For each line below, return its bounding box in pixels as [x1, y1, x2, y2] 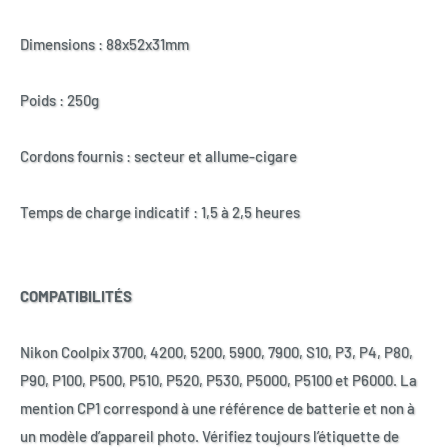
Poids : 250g [20, 90, 99, 109]
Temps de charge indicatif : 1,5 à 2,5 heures [20, 202, 300, 221]
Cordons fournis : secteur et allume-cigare [20, 146, 297, 165]
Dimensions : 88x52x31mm [20, 34, 189, 53]
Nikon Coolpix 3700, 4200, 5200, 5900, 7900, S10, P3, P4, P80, [20, 342, 413, 361]
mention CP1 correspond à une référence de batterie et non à [20, 398, 415, 417]
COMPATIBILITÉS [20, 286, 132, 305]
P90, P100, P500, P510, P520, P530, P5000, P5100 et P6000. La [20, 370, 417, 389]
